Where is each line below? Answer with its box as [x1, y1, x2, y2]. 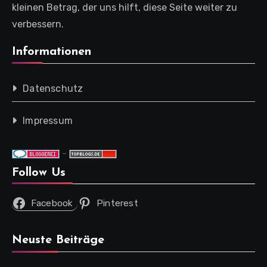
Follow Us [12, 166, 66, 179]
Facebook [30, 197, 73, 209]
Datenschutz [23, 82, 83, 94]
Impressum [23, 114, 73, 126]
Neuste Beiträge [12, 234, 104, 246]
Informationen [12, 45, 91, 58]
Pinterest [97, 197, 138, 209]
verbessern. [12, 18, 64, 30]
